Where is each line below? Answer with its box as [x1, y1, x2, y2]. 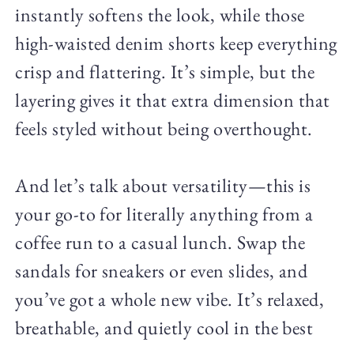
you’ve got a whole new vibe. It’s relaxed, [15, 287, 325, 312]
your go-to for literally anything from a [15, 201, 314, 227]
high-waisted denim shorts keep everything [15, 31, 337, 56]
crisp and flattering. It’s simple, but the [15, 59, 315, 85]
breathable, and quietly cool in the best [15, 315, 314, 341]
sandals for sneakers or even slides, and [15, 258, 308, 284]
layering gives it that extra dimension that [15, 88, 330, 113]
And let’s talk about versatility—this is [15, 173, 311, 198]
